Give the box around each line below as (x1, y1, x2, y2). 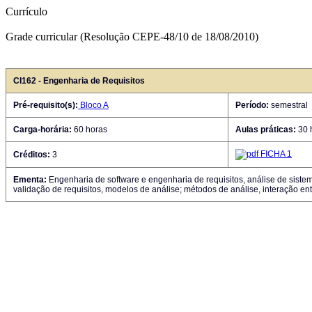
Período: (235, 100, 269, 110)
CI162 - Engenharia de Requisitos (13, 76, 145, 86)
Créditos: (13, 150, 50, 159)
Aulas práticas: (235, 125, 296, 134)
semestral (269, 100, 308, 110)
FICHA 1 (258, 149, 292, 159)
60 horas (72, 125, 107, 134)
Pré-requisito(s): (13, 100, 78, 110)
